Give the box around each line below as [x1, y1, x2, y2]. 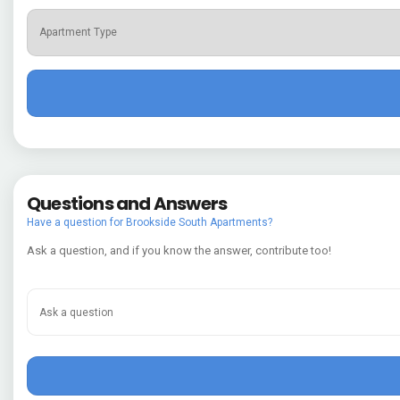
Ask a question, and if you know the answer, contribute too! [27, 244, 331, 258]
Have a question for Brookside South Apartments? [27, 216, 272, 229]
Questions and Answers [27, 191, 228, 217]
